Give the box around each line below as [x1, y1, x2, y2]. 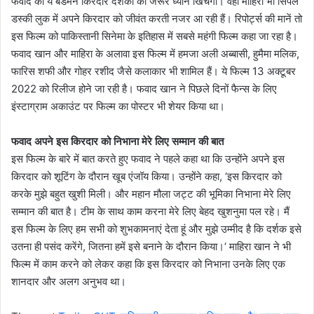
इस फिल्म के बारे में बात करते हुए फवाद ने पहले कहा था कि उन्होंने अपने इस [11, 151, 285, 165]
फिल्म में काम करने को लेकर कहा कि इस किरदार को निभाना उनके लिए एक [11, 257, 285, 271]
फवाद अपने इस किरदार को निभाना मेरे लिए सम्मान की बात [11, 134, 224, 148]
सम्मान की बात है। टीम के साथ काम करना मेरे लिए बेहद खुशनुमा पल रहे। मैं [11, 204, 289, 218]
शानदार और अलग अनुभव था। [11, 274, 129, 288]
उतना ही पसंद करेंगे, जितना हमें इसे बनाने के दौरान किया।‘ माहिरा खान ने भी [11, 239, 291, 253]
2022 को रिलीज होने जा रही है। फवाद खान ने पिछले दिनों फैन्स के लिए [11, 81, 277, 95]
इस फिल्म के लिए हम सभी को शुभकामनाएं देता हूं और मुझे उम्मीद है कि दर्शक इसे [11, 221, 301, 235]
